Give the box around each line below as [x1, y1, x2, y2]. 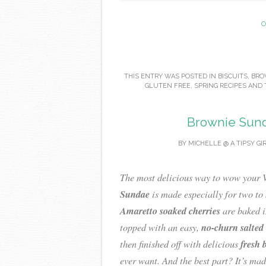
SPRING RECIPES [194, 81, 246, 90]
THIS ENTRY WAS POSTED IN [123, 72, 218, 80]
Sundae [120, 187, 150, 201]
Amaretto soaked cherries [120, 204, 220, 217]
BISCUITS [217, 72, 248, 80]
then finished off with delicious [120, 237, 240, 250]
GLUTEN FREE [144, 81, 191, 90]
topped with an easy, [120, 221, 201, 233]
